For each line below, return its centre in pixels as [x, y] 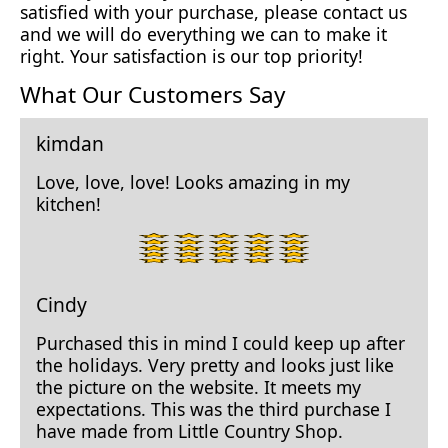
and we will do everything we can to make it [203, 33]
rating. [163, 281]
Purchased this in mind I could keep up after [220, 343]
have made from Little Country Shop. [189, 431]
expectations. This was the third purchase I [213, 409]
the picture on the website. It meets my [198, 387]
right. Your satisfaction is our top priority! [191, 55]
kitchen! [68, 204]
